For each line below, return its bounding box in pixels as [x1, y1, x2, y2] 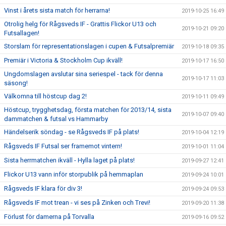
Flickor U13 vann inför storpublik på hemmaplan [4, 171, 143, 178]
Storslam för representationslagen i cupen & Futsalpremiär [4, 42, 174, 50]
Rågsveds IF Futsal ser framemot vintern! [4, 142, 122, 150]
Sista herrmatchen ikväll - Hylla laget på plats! [4, 156, 135, 164]
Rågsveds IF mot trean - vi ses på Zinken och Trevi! [4, 199, 150, 206]
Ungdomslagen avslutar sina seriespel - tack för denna [4, 70, 163, 78]
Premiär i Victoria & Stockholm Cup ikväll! [4, 56, 123, 64]
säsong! [4, 79, 28, 87]
